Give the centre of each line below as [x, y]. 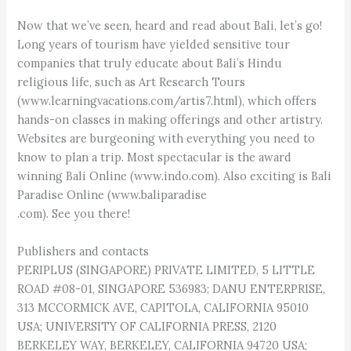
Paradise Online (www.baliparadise [112, 195]
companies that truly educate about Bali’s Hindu [150, 63]
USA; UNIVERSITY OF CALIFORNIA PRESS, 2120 [147, 326]
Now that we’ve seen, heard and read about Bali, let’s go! [170, 26]
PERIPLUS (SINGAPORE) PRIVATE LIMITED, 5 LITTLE [166, 270]
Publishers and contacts [83, 251]
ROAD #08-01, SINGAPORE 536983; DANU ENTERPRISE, [172, 288]
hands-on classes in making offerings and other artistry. [170, 120]
